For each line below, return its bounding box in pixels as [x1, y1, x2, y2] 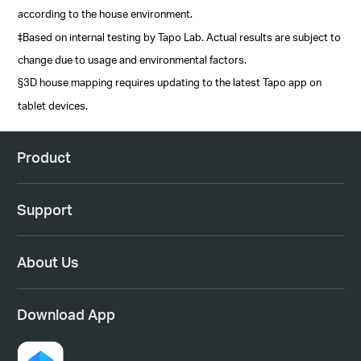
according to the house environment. [18, 6, 193, 21]
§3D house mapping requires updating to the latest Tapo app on [18, 75, 322, 89]
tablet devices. [18, 98, 89, 112]
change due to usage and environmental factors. [18, 52, 247, 67]
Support [16, 200, 73, 218]
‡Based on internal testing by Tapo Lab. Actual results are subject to [18, 29, 342, 44]
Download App [16, 305, 115, 324]
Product [16, 147, 71, 166]
